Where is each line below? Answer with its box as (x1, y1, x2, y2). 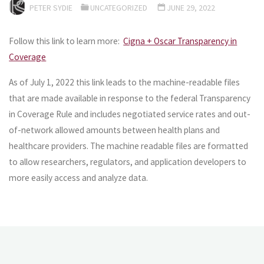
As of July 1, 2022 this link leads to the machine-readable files (9, 76, 240, 88)
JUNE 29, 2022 (167, 2, 216, 13)
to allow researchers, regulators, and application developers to (9, 156, 247, 167)
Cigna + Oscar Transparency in (123, 35, 237, 47)
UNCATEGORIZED (90, 2, 148, 13)
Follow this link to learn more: (9, 35, 124, 47)
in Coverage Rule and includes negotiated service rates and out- (9, 108, 251, 120)
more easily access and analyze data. (9, 171, 148, 183)
